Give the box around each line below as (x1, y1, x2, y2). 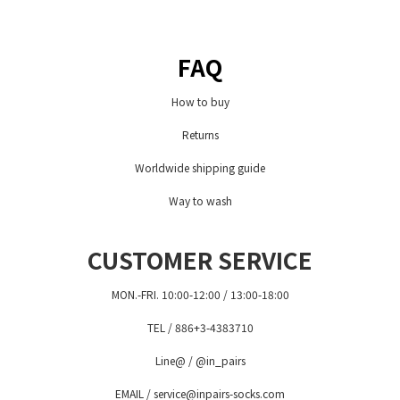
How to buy (171, 94, 229, 110)
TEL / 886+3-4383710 (146, 320, 254, 336)
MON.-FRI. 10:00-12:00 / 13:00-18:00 (111, 287, 289, 303)
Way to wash (168, 193, 232, 209)
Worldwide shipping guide (135, 160, 265, 176)
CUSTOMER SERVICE (87, 243, 312, 277)
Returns (181, 127, 219, 143)
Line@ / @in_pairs (154, 353, 246, 369)
